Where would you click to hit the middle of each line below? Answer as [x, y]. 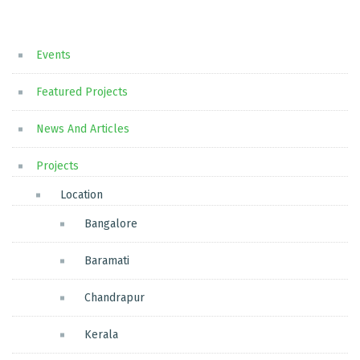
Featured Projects [82, 92]
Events [53, 55]
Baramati [107, 261]
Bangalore [111, 224]
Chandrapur [115, 298]
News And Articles [83, 129]
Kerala [101, 335]
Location [82, 195]
